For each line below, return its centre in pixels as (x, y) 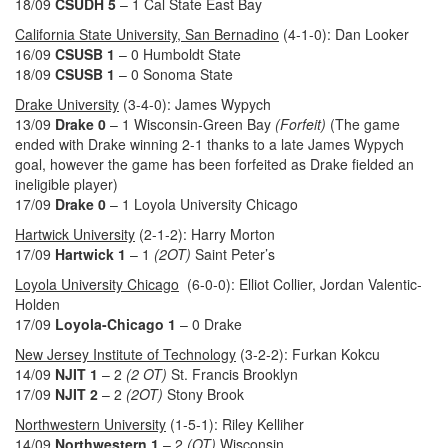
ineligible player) (66, 184)
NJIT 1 (78, 374)
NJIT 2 (76, 394)
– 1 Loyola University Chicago (202, 204)
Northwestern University (90, 424)
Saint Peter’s (233, 254)
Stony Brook (203, 394)
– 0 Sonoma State (176, 74)
